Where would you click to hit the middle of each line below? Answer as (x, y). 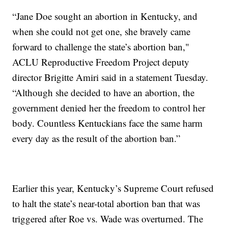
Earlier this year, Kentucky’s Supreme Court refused (113, 188)
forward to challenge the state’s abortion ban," (101, 47)
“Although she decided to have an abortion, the (104, 93)
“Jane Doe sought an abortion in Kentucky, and (105, 16)
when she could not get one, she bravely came (102, 32)
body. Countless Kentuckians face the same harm (108, 123)
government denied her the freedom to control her (109, 108)
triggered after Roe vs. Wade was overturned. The (108, 219)
